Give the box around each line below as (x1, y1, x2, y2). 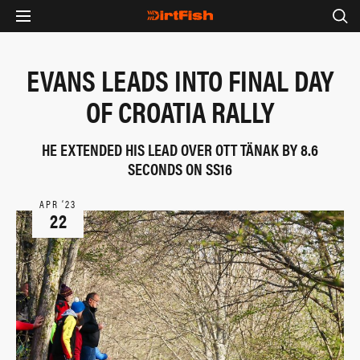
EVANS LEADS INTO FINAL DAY (27, 59, 333, 100)
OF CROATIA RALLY (86, 90, 274, 132)
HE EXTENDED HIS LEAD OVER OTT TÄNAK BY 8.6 (42, 137, 318, 161)
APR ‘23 (39, 196, 76, 211)
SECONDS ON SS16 (128, 157, 232, 180)
